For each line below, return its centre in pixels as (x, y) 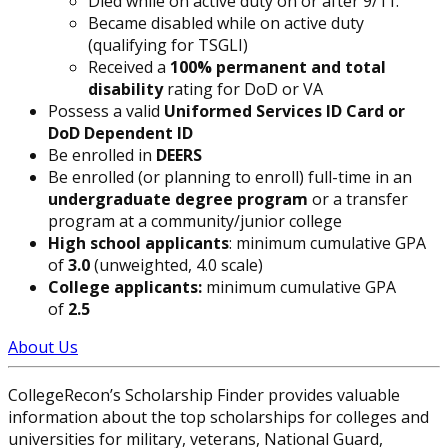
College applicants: (127, 287)
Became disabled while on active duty (226, 23)
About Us (43, 347)
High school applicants (138, 243)
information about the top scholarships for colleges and (218, 417)
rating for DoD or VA (243, 89)
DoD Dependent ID (120, 133)
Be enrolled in (102, 155)
